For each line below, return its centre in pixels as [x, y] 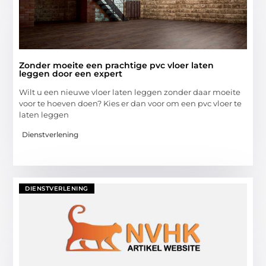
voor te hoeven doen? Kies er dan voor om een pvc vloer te [131, 104]
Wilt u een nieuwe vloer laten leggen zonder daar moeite [130, 92]
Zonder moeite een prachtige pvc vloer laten [117, 66]
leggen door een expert [71, 74]
